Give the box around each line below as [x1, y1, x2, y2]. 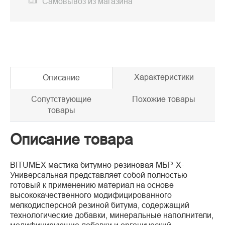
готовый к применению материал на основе [10, 181, 174, 190]
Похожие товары [132, 95, 195, 104]
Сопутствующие [31, 95, 91, 104]
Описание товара [10, 131, 133, 148]
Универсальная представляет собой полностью [10, 171, 187, 180]
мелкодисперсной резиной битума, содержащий [10, 201, 189, 210]
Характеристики [134, 73, 194, 82]
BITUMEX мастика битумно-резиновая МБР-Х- [10, 161, 184, 170]
